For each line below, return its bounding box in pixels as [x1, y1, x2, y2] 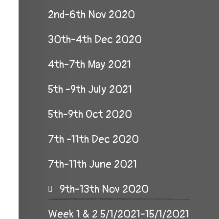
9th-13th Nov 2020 [60, 182, 149, 196]
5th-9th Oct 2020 [48, 108, 132, 121]
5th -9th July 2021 [48, 83, 132, 96]
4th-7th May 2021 [48, 58, 131, 71]
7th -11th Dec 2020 [48, 132, 139, 146]
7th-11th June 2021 [48, 157, 137, 171]
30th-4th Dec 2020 [48, 33, 142, 46]
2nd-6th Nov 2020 [48, 8, 135, 22]
